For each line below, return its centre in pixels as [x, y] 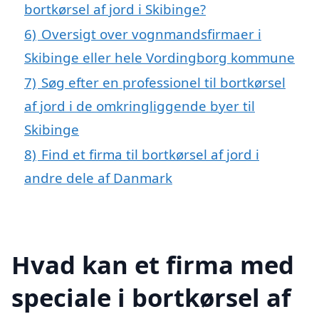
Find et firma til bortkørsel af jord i [150, 154]
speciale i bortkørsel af [151, 297]
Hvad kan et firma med [153, 264]
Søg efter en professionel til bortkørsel [163, 82]
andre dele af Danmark [98, 177]
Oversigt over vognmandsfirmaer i [151, 33]
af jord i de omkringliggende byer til [140, 105]
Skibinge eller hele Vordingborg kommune [159, 57]
